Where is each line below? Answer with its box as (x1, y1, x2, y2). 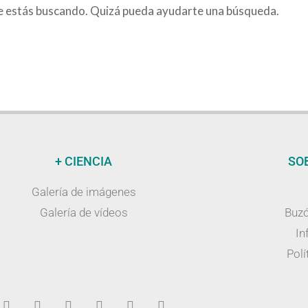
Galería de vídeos (39, 205, 128, 219)
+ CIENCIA (55, 153, 113, 168)
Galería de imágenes (31, 184, 136, 199)
